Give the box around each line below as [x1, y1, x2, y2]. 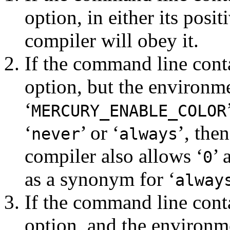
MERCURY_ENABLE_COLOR [31, 102, 226, 121]
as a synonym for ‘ [25, 168, 175, 190]
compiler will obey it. [25, 29, 199, 52]
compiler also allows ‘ [25, 145, 203, 167]
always [119, 125, 178, 144]
